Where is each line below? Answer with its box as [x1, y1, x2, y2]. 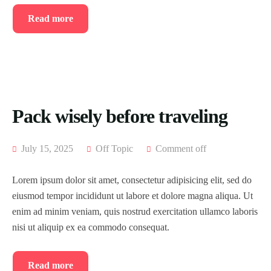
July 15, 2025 [19, 143, 73, 154]
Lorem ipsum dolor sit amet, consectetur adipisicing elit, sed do [12, 175, 252, 186]
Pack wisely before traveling [12, 105, 227, 128]
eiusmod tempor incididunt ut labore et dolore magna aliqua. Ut [12, 191, 253, 201]
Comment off [155, 143, 206, 154]
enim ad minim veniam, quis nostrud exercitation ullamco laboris [12, 206, 258, 217]
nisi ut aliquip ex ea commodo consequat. [12, 222, 169, 233]
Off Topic [96, 143, 133, 154]
